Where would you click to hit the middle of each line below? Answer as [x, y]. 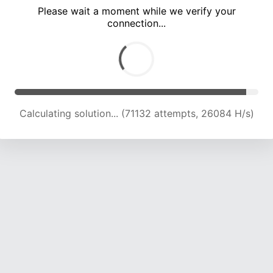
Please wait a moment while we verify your [136, 11]
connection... [136, 23]
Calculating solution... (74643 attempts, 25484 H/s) [136, 114]
